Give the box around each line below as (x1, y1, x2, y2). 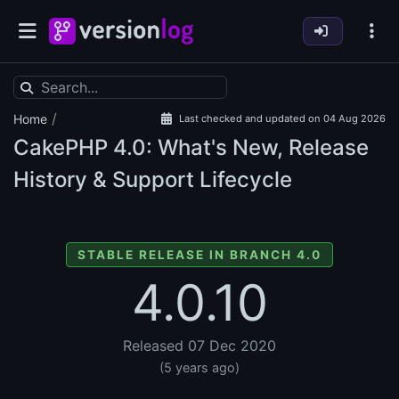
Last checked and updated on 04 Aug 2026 (179, 112, 386, 126)
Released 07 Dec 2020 (123, 337, 276, 355)
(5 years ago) (159, 360, 240, 376)
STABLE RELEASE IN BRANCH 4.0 (77, 248, 322, 263)
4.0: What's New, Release (108, 134, 369, 161)
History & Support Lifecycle (13, 167, 292, 193)
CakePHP (13, 134, 108, 161)
